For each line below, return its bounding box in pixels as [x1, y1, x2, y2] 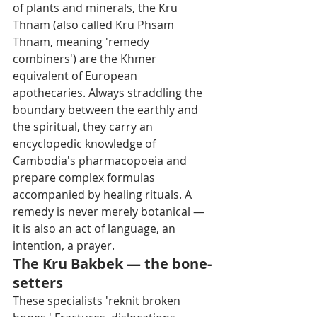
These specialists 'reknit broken [13, 292, 183, 309]
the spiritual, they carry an [13, 118, 156, 134]
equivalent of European [13, 67, 140, 83]
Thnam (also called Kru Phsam [13, 16, 177, 33]
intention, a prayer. [13, 237, 115, 253]
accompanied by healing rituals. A [13, 186, 195, 202]
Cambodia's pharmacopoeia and [13, 152, 190, 168]
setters [13, 272, 63, 292]
